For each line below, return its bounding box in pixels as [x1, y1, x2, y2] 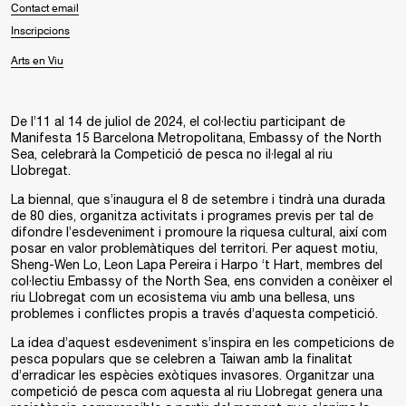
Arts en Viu [11, 56, 63, 67]
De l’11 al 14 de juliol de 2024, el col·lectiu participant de [11, 114, 345, 129]
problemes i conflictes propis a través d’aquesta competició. [11, 306, 378, 321]
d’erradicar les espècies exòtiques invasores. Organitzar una [11, 368, 374, 382]
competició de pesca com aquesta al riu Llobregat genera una [11, 384, 382, 399]
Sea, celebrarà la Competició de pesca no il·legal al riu [11, 147, 333, 161]
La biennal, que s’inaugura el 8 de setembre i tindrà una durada [11, 192, 385, 207]
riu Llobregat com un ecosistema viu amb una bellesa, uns [11, 290, 355, 304]
